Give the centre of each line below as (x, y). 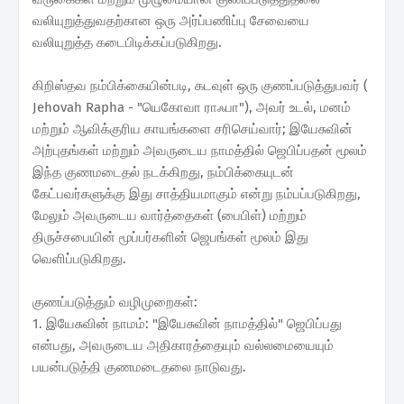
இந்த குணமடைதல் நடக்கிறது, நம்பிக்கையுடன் (163, 172)
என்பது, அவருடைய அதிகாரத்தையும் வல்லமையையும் (183, 345)
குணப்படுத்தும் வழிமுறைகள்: (115, 302)
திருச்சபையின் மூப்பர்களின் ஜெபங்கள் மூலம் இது (170, 237)
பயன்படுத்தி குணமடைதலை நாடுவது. (141, 367)
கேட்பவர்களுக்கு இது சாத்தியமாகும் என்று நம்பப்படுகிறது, (197, 193)
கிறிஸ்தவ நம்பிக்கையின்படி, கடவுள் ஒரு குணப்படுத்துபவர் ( (200, 85)
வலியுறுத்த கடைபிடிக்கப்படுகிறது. (127, 42)
